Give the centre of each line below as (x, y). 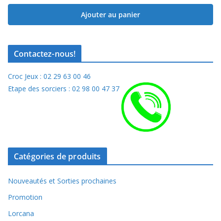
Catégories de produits (57, 156)
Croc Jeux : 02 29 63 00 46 (49, 76)
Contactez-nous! (45, 54)
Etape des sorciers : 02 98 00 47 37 (64, 88)
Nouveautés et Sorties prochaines (62, 181)
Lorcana (21, 213)
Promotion (25, 197)
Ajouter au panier (110, 14)
